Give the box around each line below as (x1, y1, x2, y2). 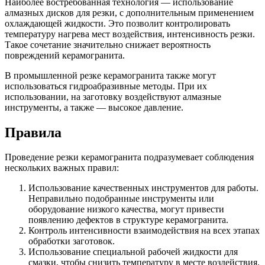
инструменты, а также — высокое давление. (5, 102, 183, 112)
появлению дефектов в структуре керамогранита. (28, 215, 228, 225)
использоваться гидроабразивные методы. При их (5, 80, 207, 91)
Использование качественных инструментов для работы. (28, 183, 258, 193)
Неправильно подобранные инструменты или (28, 193, 214, 204)
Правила (5, 124, 62, 140)
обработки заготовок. (28, 236, 115, 247)
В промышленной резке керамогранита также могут (5, 70, 216, 80)
